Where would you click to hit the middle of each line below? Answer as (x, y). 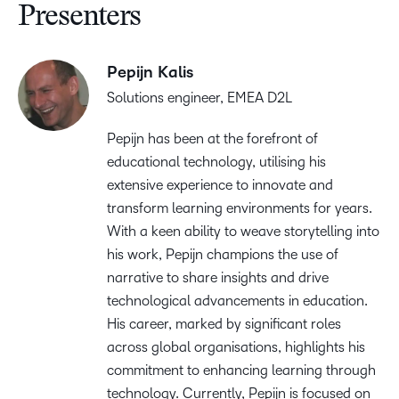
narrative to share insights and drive (218, 277)
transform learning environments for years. (240, 208)
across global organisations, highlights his (236, 346)
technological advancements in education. (237, 300)
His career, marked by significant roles (224, 323)
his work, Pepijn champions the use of (223, 254)
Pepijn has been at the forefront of (212, 138)
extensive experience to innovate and (220, 184)
